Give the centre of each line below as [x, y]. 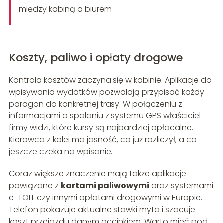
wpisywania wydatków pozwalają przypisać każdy [106, 92]
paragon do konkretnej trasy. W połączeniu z [95, 104]
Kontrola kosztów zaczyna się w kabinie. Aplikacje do [110, 80]
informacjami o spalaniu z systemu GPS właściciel [105, 116]
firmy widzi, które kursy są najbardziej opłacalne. [101, 128]
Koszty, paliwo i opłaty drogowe [96, 58]
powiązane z [35, 186]
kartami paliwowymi [105, 186]
